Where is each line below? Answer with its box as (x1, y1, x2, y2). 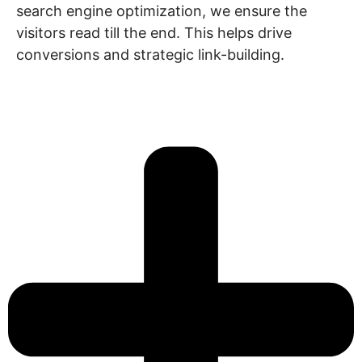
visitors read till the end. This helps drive (16, 24, 292, 41)
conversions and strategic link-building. (16, 46, 284, 63)
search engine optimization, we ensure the (16, 2, 307, 19)
